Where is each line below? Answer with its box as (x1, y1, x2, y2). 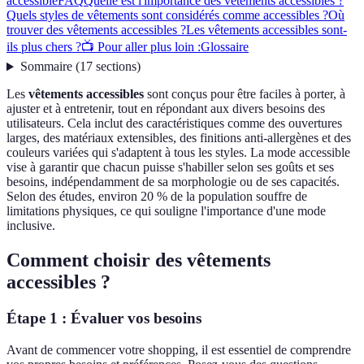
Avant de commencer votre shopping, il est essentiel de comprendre (6, 342, 351, 357)
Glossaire (201, 40, 249, 54)
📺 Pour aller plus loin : (81, 40, 201, 54)
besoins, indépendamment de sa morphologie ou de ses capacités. (6, 175, 340, 189)
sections (95, 59, 136, 74)
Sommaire (19, 59, 72, 74)
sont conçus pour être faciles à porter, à (144, 87, 345, 102)
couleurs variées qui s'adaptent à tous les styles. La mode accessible (6, 145, 350, 160)
